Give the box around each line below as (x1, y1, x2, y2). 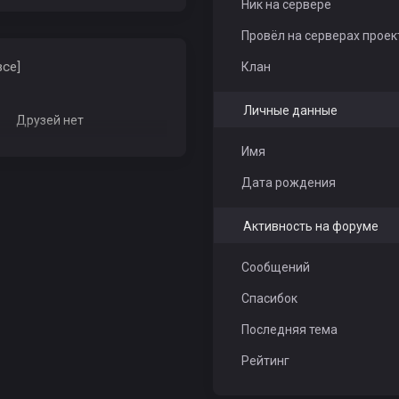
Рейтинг (240, 354, 289, 368)
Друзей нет (16, 113, 84, 128)
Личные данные (242, 103, 338, 118)
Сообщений (240, 260, 310, 274)
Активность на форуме (242, 219, 379, 233)
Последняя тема (240, 322, 338, 337)
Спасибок (240, 291, 297, 305)
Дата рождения (240, 175, 336, 190)
